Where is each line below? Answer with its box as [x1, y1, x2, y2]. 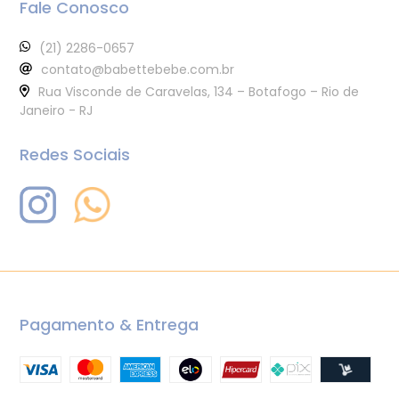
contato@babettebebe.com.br [41, 61, 234, 79]
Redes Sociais [20, 142, 130, 166]
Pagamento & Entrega [20, 313, 199, 336]
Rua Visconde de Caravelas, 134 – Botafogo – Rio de [37, 82, 359, 101]
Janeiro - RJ [20, 101, 93, 119]
